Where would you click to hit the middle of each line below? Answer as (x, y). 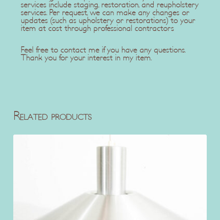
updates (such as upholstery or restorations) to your (108, 20)
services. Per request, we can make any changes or (105, 13)
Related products (52, 116)
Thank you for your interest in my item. (86, 58)
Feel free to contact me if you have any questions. (103, 50)
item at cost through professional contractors (97, 28)
